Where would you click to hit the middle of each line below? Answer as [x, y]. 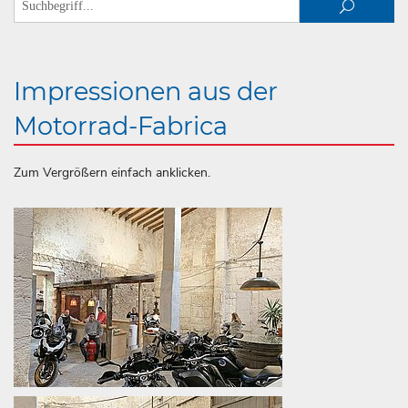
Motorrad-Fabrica [121, 126]
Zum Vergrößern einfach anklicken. [112, 172]
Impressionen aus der [146, 91]
